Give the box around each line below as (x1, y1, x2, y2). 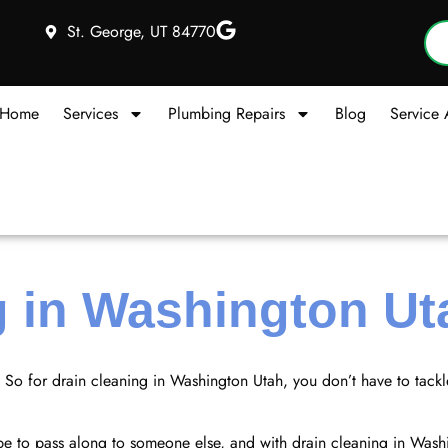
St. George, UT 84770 (66, 20, 216, 43)
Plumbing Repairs (167, 102, 285, 125)
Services (62, 102, 118, 125)
